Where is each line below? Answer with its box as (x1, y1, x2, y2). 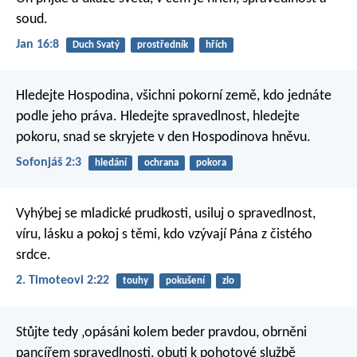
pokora (195, 157, 226, 168)
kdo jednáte (260, 88, 331, 104)
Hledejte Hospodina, (16, 88, 133, 104)
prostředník (136, 39, 188, 50)
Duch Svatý (72, 39, 120, 50)
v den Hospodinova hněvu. (155, 129, 311, 145)
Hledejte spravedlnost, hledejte (117, 108, 300, 124)
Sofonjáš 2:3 (16, 156, 81, 170)
